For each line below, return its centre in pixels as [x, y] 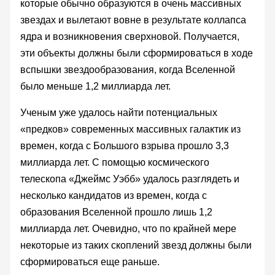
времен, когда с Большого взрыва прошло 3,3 [124, 145]
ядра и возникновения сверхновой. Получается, [130, 36]
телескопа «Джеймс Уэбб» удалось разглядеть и [130, 179]
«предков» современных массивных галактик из [130, 129]
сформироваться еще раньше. [90, 261]
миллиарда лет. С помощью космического [114, 162]
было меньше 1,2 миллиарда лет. [95, 86]
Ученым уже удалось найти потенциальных [118, 112]
